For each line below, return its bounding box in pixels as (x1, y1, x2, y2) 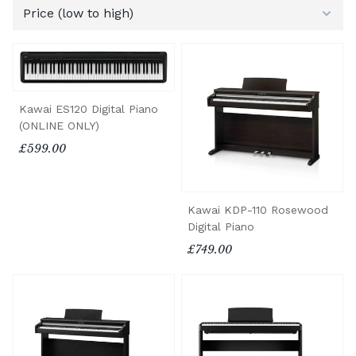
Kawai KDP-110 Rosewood (188, 203, 328, 216)
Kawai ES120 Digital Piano (19, 102, 158, 115)
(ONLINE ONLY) (19, 118, 99, 132)
